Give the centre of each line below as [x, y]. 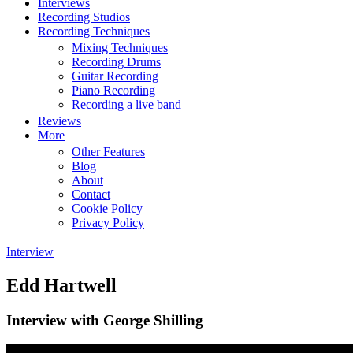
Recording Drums [116, 61]
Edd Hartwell [61, 285]
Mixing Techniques [120, 47]
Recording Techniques [94, 31]
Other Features [108, 151]
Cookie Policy [107, 208]
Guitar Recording [115, 76]
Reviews [59, 121]
